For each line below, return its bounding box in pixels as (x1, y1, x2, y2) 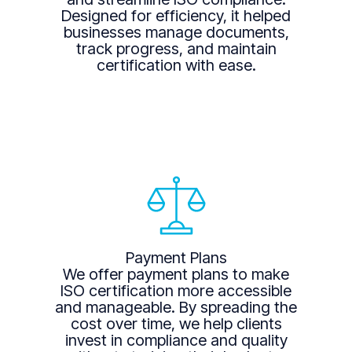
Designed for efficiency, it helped (61, 5, 291, 25)
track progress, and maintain (75, 38, 277, 58)
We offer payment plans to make (63, 265, 289, 284)
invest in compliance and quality (64, 331, 288, 350)
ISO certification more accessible (60, 281, 291, 301)
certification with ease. (96, 55, 256, 75)
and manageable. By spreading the (55, 298, 297, 317)
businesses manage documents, (63, 22, 289, 42)
